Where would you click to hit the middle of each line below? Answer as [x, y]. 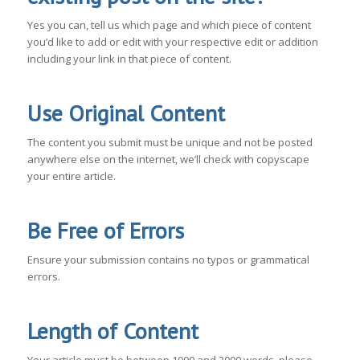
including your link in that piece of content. [129, 58]
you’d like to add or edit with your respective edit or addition [172, 41]
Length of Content [112, 331]
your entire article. [71, 176]
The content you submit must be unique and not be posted [170, 143]
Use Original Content [126, 112]
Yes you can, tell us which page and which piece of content [169, 25]
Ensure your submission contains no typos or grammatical [168, 260]
